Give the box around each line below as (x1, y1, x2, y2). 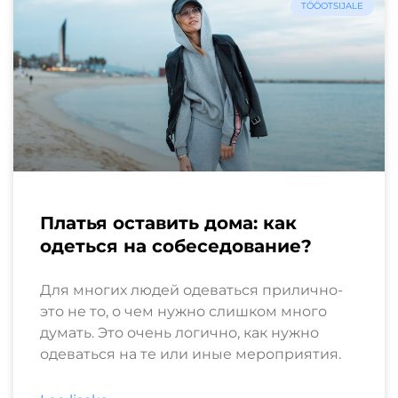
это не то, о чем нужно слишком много (40, 302, 327, 320)
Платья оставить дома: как (40, 211, 297, 234)
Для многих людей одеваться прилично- (40, 281, 343, 298)
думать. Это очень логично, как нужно (40, 323, 319, 341)
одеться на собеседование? (40, 235, 312, 257)
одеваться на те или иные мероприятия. (40, 345, 341, 362)
